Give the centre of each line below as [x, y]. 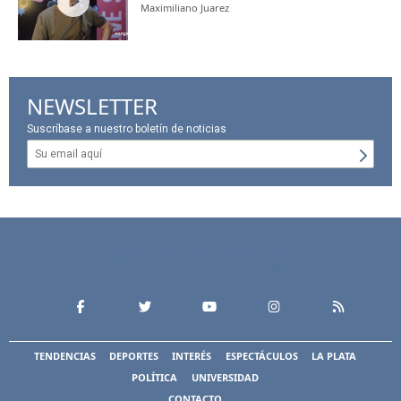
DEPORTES [134, 356]
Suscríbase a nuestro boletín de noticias [127, 129]
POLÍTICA [155, 378]
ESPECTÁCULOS [261, 356]
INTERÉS [192, 356]
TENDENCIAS [64, 356]
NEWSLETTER [92, 107]
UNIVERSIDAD [225, 378]
